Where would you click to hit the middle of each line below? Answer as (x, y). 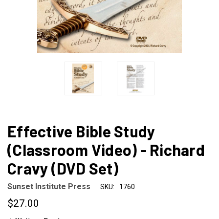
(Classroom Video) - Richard (106, 150)
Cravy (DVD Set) (63, 168)
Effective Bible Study (81, 131)
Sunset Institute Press (49, 186)
